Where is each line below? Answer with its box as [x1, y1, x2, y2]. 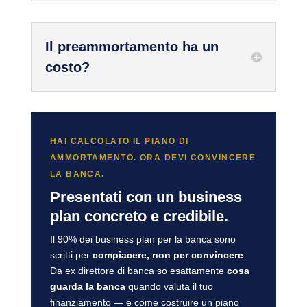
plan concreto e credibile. [49, 208, 228, 225]
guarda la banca [49, 281, 125, 293]
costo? [45, 60, 90, 75]
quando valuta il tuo [125, 281, 213, 293]
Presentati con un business [49, 188, 242, 206]
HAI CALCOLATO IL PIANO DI [49, 136, 189, 147]
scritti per [49, 249, 93, 261]
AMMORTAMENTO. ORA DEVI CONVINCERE [49, 153, 256, 163]
